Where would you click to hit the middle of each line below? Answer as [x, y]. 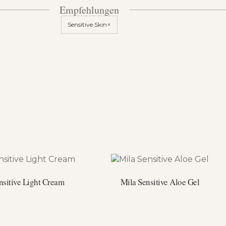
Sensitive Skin [87, 24]
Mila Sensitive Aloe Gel [160, 182]
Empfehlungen [89, 10]
